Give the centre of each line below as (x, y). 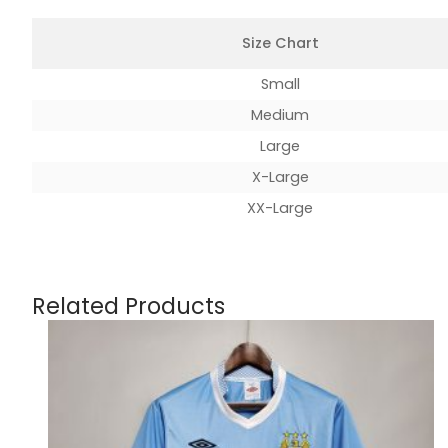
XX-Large (280, 208)
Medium (280, 115)
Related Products (128, 306)
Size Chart (280, 43)
